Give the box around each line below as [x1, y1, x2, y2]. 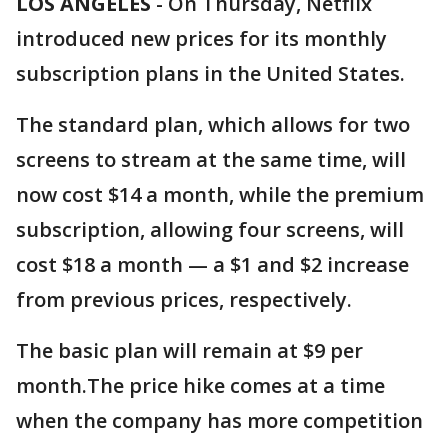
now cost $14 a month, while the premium [16, 181, 424, 208]
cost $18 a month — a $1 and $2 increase [16, 251, 409, 278]
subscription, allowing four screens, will [16, 216, 404, 243]
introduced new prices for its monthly [16, 25, 387, 52]
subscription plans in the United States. [16, 60, 405, 87]
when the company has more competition [16, 407, 423, 434]
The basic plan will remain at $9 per [16, 337, 363, 364]
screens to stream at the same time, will [16, 146, 406, 173]
